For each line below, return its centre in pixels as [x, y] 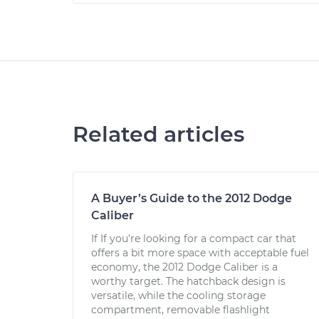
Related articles [158, 134]
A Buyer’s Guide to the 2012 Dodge [192, 198]
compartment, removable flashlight [181, 310]
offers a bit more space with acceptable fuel [200, 253]
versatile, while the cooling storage [178, 296]
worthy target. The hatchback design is [188, 281]
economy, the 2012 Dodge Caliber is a [184, 267]
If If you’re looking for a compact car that [194, 239]
